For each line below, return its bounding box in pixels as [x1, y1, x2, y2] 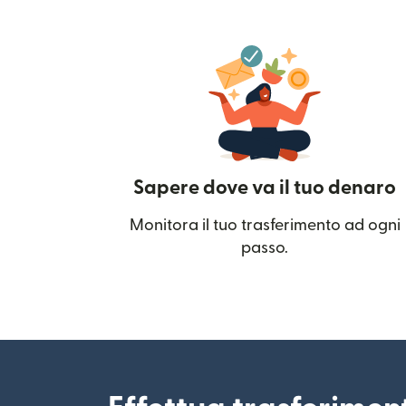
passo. [241, 240, 288, 256]
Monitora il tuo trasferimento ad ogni [129, 217, 401, 233]
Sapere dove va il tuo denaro [133, 178, 396, 198]
